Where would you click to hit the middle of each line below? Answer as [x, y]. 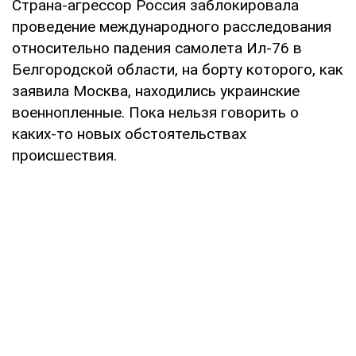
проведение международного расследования [172, 26]
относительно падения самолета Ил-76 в [157, 48]
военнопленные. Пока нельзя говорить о [155, 112]
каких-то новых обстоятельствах [129, 133]
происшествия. [64, 155]
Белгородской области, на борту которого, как [178, 69]
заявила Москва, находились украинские [156, 91]
